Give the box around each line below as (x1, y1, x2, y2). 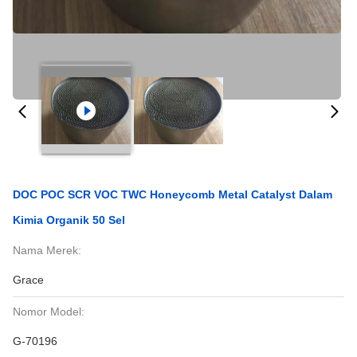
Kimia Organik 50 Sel (13, 214, 125, 226)
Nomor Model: (13, 305, 84, 318)
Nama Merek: (13, 244, 81, 257)
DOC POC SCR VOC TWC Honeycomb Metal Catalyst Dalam (13, 188, 332, 201)
